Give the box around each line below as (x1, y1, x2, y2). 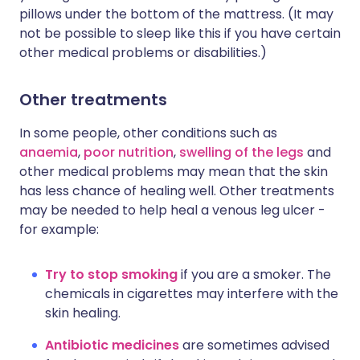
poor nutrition (84, 142, 174, 162)
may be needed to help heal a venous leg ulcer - (19, 200, 325, 219)
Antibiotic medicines (45, 335, 179, 354)
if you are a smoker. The (178, 264, 331, 284)
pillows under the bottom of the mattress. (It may (19, 4, 333, 23)
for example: (19, 219, 99, 239)
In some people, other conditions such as (19, 123, 277, 142)
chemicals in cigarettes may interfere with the (45, 284, 338, 303)
